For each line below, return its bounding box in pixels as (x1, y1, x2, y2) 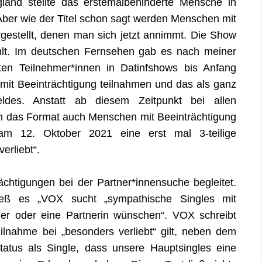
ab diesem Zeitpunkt (74, 94, 182, 107)
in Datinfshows (106, 61, 178, 74)
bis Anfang (178, 61, 236, 74)
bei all (181, 94, 225, 107)
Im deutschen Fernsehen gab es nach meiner (15, 45, 236, 58)
